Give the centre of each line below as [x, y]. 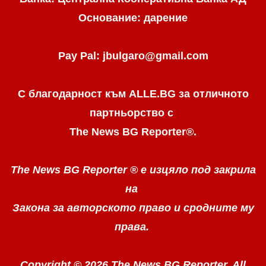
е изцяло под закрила [198, 170]
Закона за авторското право [93, 208]
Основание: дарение [133, 18]
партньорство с [133, 113]
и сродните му [214, 208]
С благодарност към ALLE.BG [98, 94]
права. [133, 227]
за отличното [213, 94]
